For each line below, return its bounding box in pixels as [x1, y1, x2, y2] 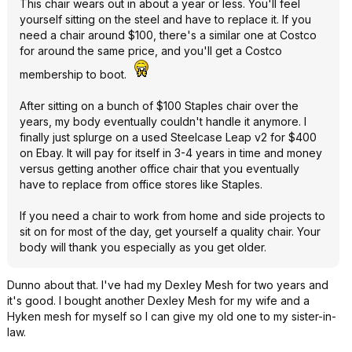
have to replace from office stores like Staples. [20, 177, 262, 191]
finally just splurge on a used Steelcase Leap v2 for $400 [20, 130, 317, 144]
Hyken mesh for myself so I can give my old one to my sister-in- [7, 309, 336, 323]
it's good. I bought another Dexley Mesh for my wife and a [7, 293, 310, 307]
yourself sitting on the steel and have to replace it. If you [20, 12, 311, 26]
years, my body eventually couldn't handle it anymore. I [20, 114, 306, 128]
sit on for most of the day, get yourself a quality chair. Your [20, 224, 321, 238]
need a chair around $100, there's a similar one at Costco [20, 27, 317, 42]
